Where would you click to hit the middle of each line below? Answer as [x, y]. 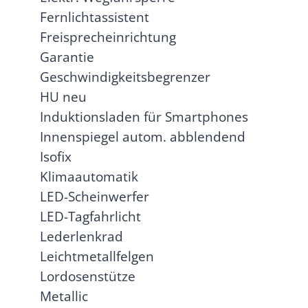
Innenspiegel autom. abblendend [143, 137]
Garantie [67, 57]
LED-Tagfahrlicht [90, 217]
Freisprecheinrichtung [108, 37]
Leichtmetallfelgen [97, 256]
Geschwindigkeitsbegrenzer [125, 77]
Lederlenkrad [81, 236]
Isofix [56, 157]
